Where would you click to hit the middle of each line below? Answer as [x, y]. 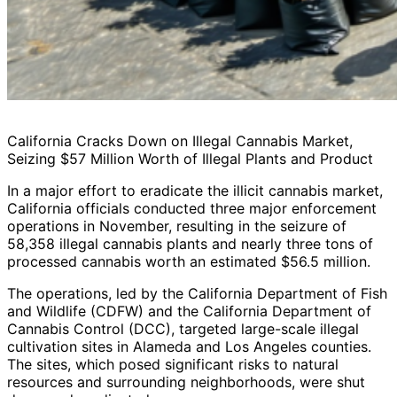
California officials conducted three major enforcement [192, 209]
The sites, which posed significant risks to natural [173, 365]
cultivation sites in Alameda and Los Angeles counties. [189, 347]
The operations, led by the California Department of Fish [197, 294]
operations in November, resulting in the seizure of [177, 226]
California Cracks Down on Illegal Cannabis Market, [180, 141]
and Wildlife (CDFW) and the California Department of [189, 311]
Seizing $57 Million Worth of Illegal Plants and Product [190, 159]
